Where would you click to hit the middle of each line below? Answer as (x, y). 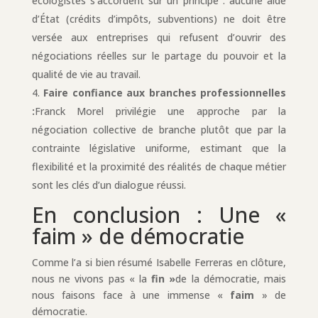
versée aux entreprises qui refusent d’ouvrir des (159, 37)
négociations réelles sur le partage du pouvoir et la (159, 55)
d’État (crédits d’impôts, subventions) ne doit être (159, 18)
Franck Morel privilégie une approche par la (160, 111)
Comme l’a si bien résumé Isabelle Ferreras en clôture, (159, 262)
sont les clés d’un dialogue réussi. (109, 185)
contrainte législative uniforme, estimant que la (159, 148)
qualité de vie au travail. (86, 74)
